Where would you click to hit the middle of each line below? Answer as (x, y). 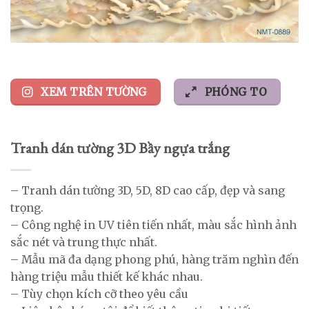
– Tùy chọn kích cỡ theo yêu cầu (99, 293)
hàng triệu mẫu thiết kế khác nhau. (107, 276)
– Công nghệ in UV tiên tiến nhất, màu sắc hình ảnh (153, 225)
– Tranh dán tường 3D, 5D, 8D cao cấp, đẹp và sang (148, 190)
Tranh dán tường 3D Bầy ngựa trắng (120, 147)
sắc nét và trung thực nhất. (84, 242)
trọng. (27, 207)
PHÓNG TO (236, 92)
